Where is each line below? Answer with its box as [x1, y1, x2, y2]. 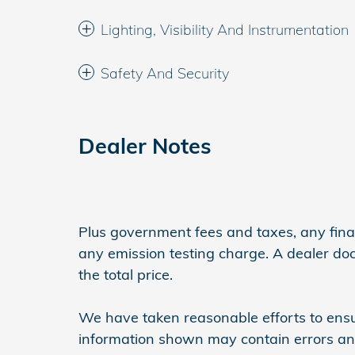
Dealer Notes [78, 132, 212, 159]
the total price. [78, 265, 173, 284]
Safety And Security [101, 64, 229, 82]
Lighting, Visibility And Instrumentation [101, 21, 349, 39]
